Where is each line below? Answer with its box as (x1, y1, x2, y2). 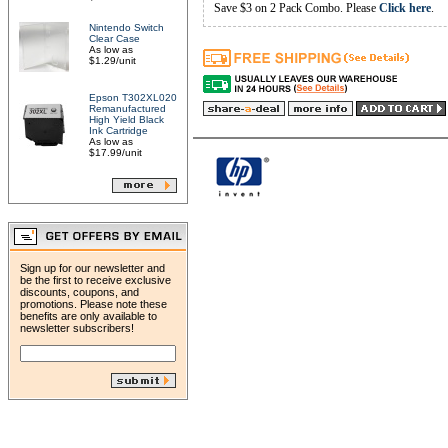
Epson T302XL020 (89, 92, 177, 103)
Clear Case (89, 33, 140, 44)
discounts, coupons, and (20, 286, 139, 298)
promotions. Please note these (20, 298, 167, 310)
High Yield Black (89, 114, 164, 125)
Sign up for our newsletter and (20, 262, 165, 274)
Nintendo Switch (89, 22, 164, 33)
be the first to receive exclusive (20, 274, 171, 286)
